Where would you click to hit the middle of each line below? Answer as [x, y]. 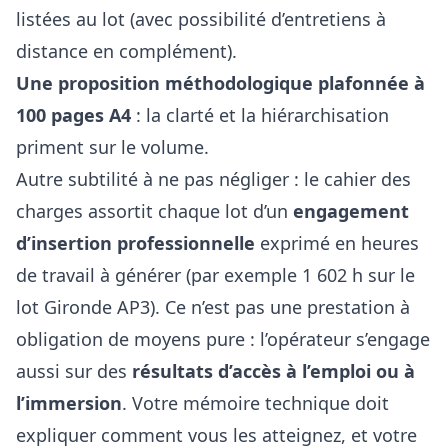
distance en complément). [126, 50]
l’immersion [69, 402]
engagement [351, 210]
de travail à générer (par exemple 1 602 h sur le [215, 274]
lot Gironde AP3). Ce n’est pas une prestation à [213, 306]
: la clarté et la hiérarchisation [260, 114]
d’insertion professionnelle [135, 242]
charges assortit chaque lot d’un [154, 210]
